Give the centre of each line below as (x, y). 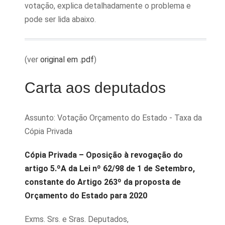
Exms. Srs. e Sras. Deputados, (77, 219)
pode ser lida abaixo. (60, 19)
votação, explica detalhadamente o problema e (108, 6)
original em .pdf (67, 60)
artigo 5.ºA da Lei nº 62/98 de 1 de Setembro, (110, 168)
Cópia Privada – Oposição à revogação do (104, 155)
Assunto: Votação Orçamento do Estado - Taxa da (113, 118)
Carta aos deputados (95, 87)
